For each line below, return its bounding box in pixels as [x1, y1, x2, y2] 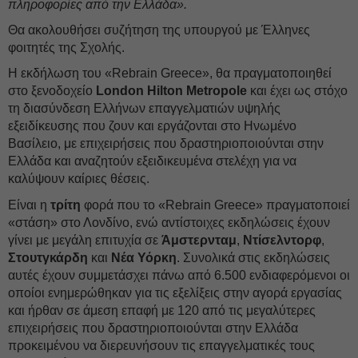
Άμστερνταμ [161, 233, 237, 247]
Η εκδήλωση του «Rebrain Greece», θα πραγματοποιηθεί [8, 66, 332, 80]
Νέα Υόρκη [111, 251, 177, 265]
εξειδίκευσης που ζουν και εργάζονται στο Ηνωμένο [8, 119, 296, 133]
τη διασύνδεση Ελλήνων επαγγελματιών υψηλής [8, 101, 280, 115]
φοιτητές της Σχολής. [8, 41, 125, 54]
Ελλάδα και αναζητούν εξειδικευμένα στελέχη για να [8, 154, 296, 168]
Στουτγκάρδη [8, 251, 88, 265]
